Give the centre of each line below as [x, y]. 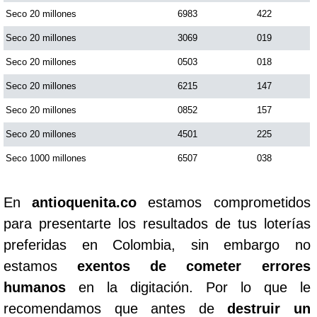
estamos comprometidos [224, 202]
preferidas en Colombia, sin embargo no [157, 244]
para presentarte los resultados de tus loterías [157, 223]
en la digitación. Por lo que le [188, 287]
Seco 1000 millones [46, 158]
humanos [35, 287]
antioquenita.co [85, 202]
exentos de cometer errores [194, 266]
